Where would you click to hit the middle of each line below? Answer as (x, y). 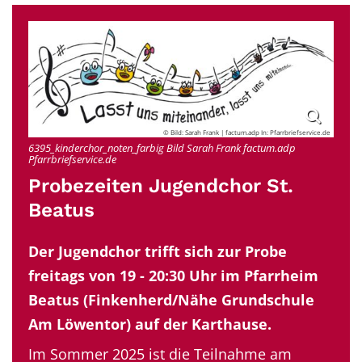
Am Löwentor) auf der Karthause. (150, 324)
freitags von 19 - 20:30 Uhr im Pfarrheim (173, 275)
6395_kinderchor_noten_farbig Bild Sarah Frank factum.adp (162, 147)
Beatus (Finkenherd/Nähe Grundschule (171, 299)
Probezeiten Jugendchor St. (161, 185)
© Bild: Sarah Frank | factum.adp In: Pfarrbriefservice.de (247, 133)
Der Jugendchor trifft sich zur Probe (158, 251)
